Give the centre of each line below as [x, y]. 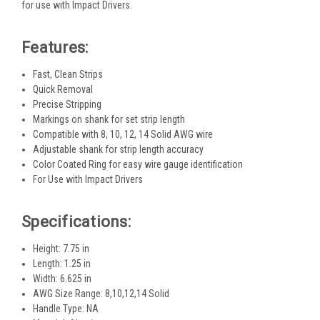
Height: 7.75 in [61, 248]
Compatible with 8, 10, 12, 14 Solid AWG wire [123, 134]
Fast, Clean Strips [68, 74]
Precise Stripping [67, 104]
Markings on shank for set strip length [109, 119]
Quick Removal [63, 89]
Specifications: [76, 221]
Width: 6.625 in [62, 278]
